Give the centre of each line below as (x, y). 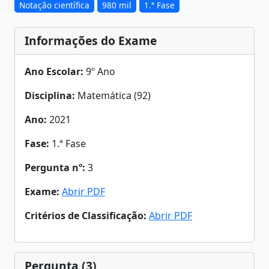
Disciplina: (50, 95)
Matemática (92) (113, 95)
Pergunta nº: (55, 168)
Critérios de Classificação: (86, 216)
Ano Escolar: (54, 71)
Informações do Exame (91, 41)
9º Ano (99, 71)
